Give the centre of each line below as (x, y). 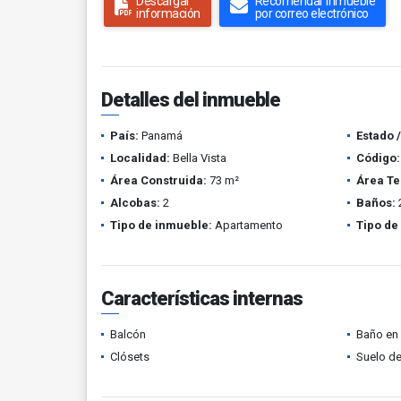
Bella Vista (198, 158)
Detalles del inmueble (191, 100)
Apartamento (247, 225)
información (168, 13)
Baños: (375, 203)
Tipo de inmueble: (161, 225)
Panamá (161, 136)
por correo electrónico (311, 13)
